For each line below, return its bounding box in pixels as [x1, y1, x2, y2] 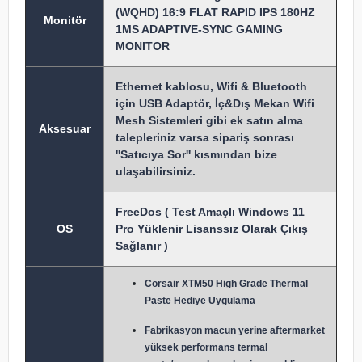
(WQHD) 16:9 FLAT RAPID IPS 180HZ [116, 6, 315, 19]
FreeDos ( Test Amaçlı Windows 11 [116, 205, 305, 218]
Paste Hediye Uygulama [145, 295, 255, 306]
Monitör [43, 14, 86, 27]
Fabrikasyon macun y [145, 325, 244, 336]
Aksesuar [39, 122, 90, 135]
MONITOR [116, 40, 170, 53]
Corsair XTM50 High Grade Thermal [145, 278, 308, 289]
